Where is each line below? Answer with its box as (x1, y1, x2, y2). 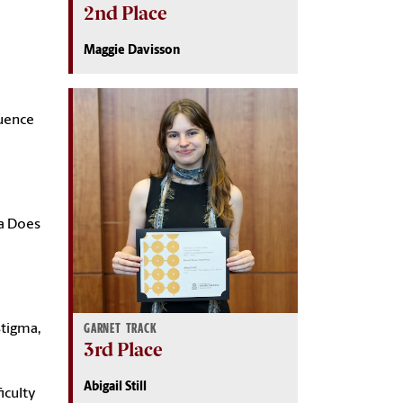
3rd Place (84, 337, 162, 361)
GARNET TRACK (84, 320, 157, 336)
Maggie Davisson (84, 43, 180, 58)
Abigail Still (84, 380, 147, 394)
